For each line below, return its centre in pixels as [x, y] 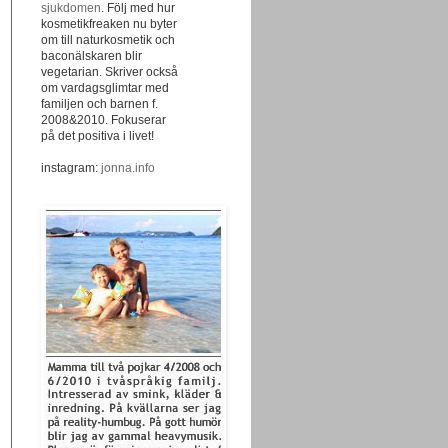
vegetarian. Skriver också [109, 72]
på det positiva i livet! [97, 136]
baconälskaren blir [91, 56]
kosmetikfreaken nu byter [109, 24]
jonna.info [126, 168]
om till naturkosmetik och [108, 40]
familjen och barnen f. [99, 104]
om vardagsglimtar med [105, 88]
